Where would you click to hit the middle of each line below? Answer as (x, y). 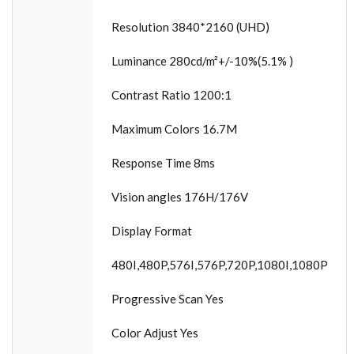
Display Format (152, 231)
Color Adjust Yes (155, 333)
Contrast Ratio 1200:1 (171, 95)
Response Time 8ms (163, 163)
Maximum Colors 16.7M (174, 129)
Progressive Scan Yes (168, 299)
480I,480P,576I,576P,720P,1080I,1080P (220, 265)
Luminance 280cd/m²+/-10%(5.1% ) (202, 61)
